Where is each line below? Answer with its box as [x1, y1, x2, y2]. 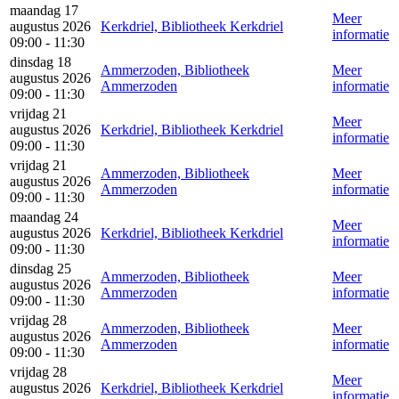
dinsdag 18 [10, 53, 71, 69]
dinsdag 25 [10, 260, 71, 276]
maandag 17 [10, 2, 78, 18]
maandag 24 [10, 208, 78, 224]
